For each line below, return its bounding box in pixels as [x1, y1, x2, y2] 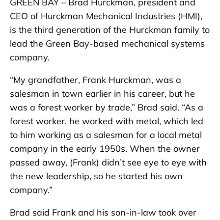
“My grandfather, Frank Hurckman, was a [10, 74, 181, 85]
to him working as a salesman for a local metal [10, 129, 202, 140]
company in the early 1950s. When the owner [10, 142, 200, 154]
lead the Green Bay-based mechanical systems [10, 37, 205, 49]
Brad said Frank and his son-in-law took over [10, 206, 196, 218]
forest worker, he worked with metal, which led [10, 115, 203, 127]
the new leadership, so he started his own [10, 170, 183, 182]
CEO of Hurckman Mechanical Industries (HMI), [10, 10, 202, 22]
